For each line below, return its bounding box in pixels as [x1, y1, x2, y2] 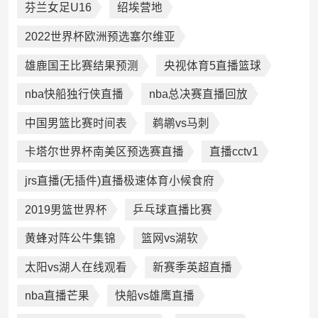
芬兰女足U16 [24, 1, 92, 14]
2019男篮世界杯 [24, 203, 107, 216]
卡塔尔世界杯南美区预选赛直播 [24, 146, 184, 158]
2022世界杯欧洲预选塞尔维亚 [24, 31, 175, 43]
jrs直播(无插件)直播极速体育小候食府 [24, 175, 214, 187]
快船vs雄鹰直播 [114, 290, 194, 302]
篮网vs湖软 [141, 232, 198, 245]
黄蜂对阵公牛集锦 [24, 232, 116, 245]
